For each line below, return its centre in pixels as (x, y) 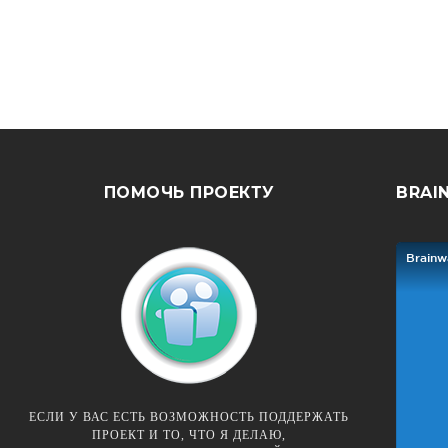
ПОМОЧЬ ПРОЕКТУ (189, 192)
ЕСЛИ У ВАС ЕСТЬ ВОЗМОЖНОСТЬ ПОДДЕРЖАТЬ (189, 417)
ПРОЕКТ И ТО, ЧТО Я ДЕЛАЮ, (189, 435)
